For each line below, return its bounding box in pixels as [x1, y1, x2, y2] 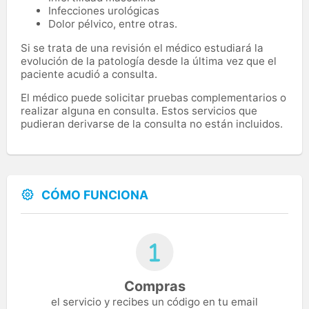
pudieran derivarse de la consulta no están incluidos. [21, 117, 283, 130]
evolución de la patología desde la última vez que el [21, 54, 277, 68]
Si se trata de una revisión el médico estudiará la [21, 41, 263, 54]
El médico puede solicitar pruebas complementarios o [21, 90, 286, 104]
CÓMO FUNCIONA [41, 188, 148, 203]
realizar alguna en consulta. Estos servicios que [21, 103, 257, 117]
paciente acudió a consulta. [21, 67, 160, 81]
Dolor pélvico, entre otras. [48, 17, 177, 30]
